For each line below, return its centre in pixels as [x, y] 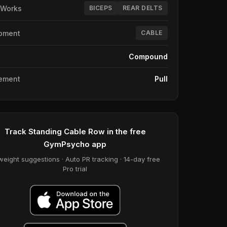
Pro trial [75, 169]
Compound [148, 56]
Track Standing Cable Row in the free [75, 131]
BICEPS [101, 8]
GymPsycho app [75, 144]
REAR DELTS [142, 8]
